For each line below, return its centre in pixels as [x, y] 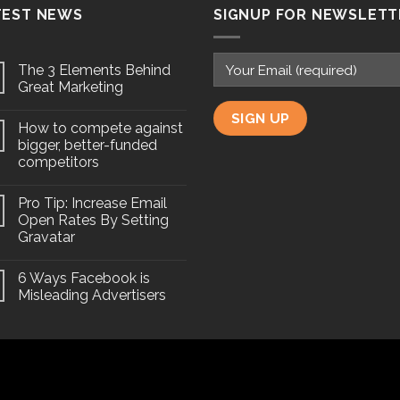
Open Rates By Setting [93, 220]
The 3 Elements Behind [94, 70]
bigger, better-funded [87, 145]
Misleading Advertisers [92, 295]
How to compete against [100, 128]
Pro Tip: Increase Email [92, 203]
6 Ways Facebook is [84, 278]
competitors [58, 162]
